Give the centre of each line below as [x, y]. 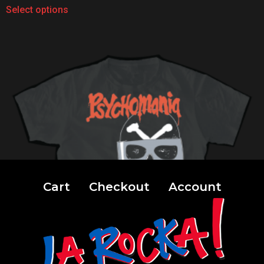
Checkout [119, 187]
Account [195, 187]
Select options [37, 9]
